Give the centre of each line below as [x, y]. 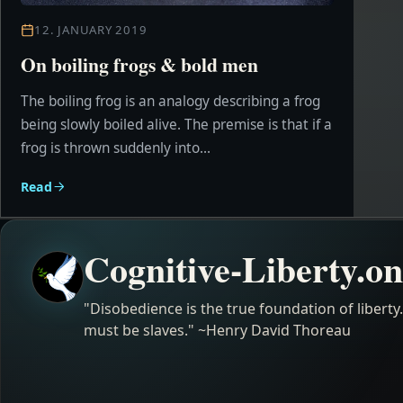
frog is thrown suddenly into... [116, 148]
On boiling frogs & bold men [139, 64]
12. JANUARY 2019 [91, 30]
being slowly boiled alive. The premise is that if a [176, 125]
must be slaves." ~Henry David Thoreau [217, 330]
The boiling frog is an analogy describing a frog [170, 101]
